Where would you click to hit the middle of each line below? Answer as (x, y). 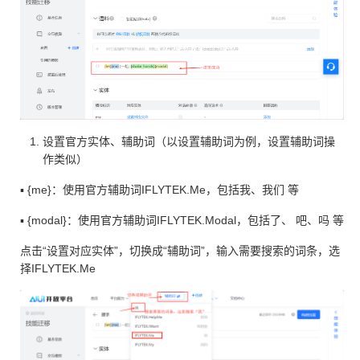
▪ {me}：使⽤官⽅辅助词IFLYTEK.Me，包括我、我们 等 (160, 190)
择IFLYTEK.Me (58, 269)
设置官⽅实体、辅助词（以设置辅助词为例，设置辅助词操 (189, 142)
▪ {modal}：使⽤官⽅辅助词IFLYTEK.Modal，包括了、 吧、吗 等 (182, 221)
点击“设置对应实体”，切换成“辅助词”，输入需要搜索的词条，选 (180, 251)
